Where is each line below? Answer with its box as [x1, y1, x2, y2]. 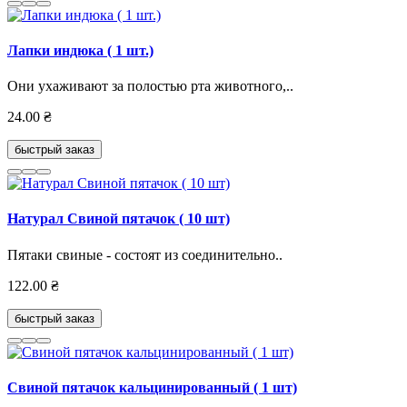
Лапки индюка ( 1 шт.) [7, 42, 154, 58]
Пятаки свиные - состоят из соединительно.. [7, 246, 283, 263]
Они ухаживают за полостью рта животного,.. [7, 78, 293, 94]
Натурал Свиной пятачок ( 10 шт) [7, 211, 230, 227]
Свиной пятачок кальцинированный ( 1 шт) [7, 379, 297, 395]
